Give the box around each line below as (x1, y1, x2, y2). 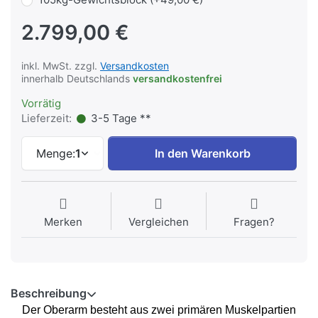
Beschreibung (11, 286, 87, 301)
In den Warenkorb (154, 146, 251, 161)
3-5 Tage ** (87, 111, 151, 126)
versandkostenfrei (133, 72, 222, 85)
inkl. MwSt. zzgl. (21, 60, 100, 72)
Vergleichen (128, 215, 189, 229)
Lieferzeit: (21, 111, 72, 126)
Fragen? (234, 215, 275, 229)
